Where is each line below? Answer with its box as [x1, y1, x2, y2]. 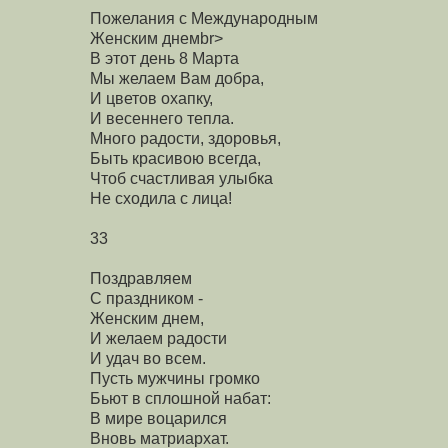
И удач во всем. [90, 349, 206, 367]
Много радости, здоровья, [90, 129, 281, 147]
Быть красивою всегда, [90, 149, 261, 167]
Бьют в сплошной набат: [90, 389, 271, 407]
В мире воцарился [90, 409, 227, 427]
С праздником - [90, 289, 203, 307]
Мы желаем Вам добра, [90, 69, 264, 87]
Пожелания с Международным [90, 9, 318, 27]
